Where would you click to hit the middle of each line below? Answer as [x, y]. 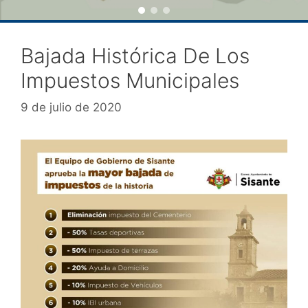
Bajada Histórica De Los [135, 56]
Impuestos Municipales [130, 80]
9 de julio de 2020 [71, 107]
